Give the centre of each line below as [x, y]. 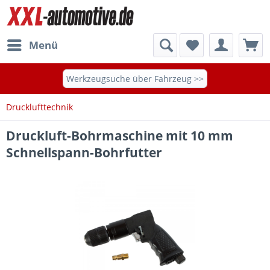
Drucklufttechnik [39, 107]
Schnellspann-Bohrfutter [84, 152]
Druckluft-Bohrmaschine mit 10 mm [120, 136]
